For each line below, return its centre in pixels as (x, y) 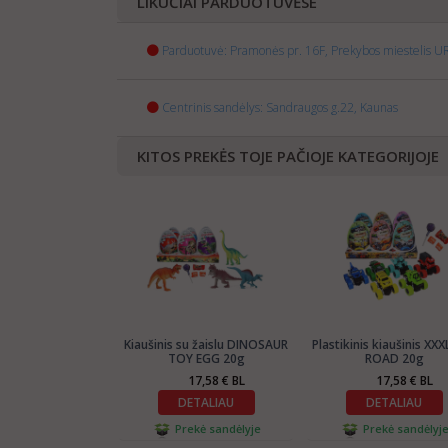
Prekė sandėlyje (216, 428)
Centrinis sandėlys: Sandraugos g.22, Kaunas (280, 107)
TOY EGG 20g (206, 358)
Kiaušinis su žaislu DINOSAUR (206, 344)
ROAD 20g (394, 358)
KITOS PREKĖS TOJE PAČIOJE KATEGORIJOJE (288, 156)
